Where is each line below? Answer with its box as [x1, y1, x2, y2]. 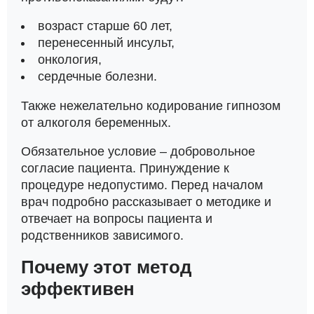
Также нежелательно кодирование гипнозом [21, 98, 280, 113]
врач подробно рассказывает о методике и [21, 195, 271, 209]
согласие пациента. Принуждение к [21, 161, 229, 175]
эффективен [21, 278, 135, 299]
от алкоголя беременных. [21, 115, 171, 130]
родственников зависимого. [21, 228, 184, 243]
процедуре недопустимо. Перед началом [21, 178, 263, 192]
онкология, [37, 53, 102, 67]
